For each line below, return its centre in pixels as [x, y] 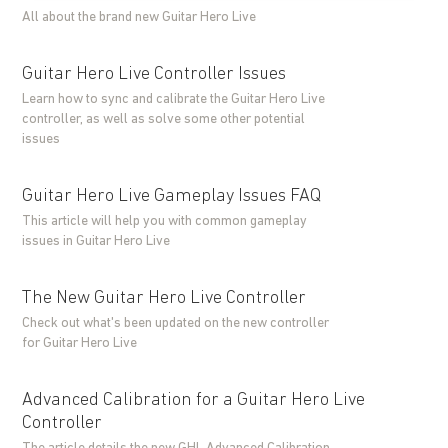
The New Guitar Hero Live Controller [164, 298]
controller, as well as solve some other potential [164, 119]
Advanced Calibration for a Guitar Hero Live [194, 400]
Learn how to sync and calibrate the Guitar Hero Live [174, 99]
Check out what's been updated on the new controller [176, 323]
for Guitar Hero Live [80, 343]
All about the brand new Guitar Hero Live [139, 17]
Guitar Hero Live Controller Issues [154, 74]
